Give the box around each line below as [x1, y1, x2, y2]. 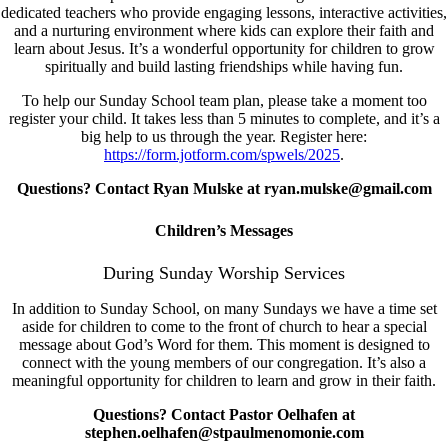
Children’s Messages [155, 221, 293, 239]
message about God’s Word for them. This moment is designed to [18, 335, 430, 353]
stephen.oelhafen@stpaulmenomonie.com [84, 423, 364, 441]
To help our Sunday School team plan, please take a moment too [21, 92, 427, 110]
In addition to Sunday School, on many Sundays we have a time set [11, 299, 437, 317]
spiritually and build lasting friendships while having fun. [45, 58, 403, 76]
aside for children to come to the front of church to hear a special [21, 317, 427, 335]
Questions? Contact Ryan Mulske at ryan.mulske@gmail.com [16, 180, 432, 198]
